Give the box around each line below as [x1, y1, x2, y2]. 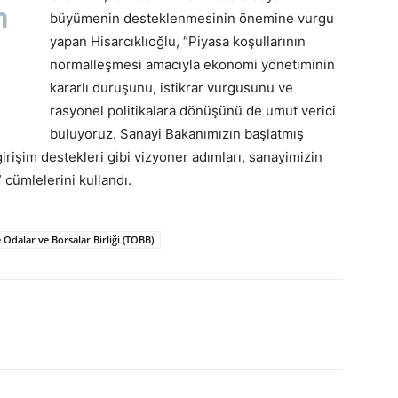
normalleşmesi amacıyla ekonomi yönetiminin [50, 56, 335, 74]
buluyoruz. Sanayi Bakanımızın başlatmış [50, 125, 304, 143]
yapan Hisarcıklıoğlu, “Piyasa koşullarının [50, 33, 306, 51]
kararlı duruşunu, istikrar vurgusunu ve [50, 79, 293, 97]
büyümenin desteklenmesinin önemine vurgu [50, 10, 334, 28]
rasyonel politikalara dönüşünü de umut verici [50, 102, 336, 120]
